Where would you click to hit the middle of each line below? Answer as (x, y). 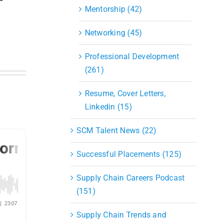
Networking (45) (113, 33)
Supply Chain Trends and (121, 215)
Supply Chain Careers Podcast (130, 178)
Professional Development (132, 56)
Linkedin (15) (108, 107)
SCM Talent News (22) (116, 130)
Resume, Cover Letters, (125, 93)
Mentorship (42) (113, 9)
